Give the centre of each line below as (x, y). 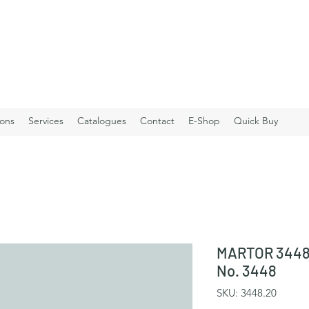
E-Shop (204, 121)
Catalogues (102, 121)
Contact (157, 121)
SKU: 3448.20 (247, 293)
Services (46, 121)
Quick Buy (256, 121)
